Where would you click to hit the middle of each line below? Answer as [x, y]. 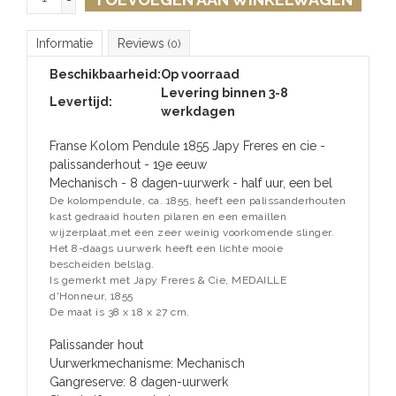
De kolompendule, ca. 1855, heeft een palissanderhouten [198, 193]
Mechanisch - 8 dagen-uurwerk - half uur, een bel [191, 175]
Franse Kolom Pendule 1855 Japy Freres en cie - [187, 138]
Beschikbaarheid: [105, 67]
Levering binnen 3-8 [225, 85]
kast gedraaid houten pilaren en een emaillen [168, 209]
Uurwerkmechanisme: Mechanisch [147, 356]
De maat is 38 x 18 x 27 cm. [120, 305]
